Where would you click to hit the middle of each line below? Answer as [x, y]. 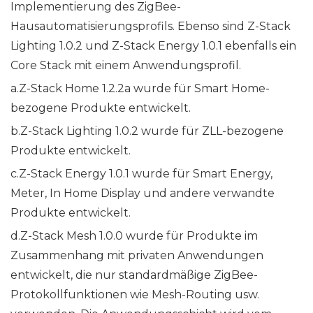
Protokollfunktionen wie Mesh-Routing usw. [135, 295]
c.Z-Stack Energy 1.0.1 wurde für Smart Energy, [141, 174]
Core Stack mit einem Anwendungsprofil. [126, 66]
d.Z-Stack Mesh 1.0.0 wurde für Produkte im [134, 236]
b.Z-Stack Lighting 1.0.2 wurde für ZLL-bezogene [147, 131]
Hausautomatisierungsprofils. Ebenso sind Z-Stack [151, 27]
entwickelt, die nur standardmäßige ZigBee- [134, 275]
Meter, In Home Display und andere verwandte [143, 194]
